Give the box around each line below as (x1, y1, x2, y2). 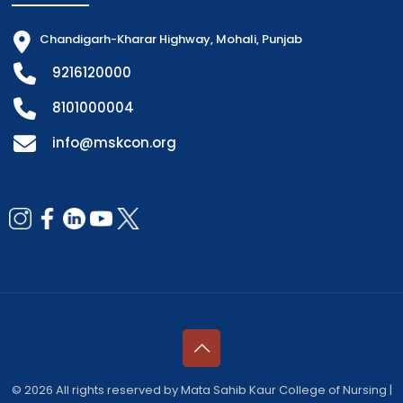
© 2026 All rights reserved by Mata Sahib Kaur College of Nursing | (11, 381, 392, 399)
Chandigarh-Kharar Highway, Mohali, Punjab (40, 30, 302, 48)
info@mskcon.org (52, 132, 176, 152)
